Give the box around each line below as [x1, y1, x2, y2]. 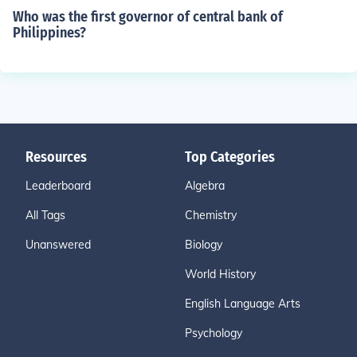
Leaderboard [25, 178, 91, 193]
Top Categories [185, 148, 275, 166]
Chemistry [185, 208, 237, 222]
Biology [185, 237, 222, 252]
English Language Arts [185, 296, 300, 311]
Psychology [185, 326, 242, 340]
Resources [25, 148, 87, 166]
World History [185, 267, 256, 281]
